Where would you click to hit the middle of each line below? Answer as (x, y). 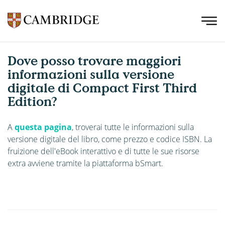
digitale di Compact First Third (102, 88)
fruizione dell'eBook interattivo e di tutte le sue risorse (103, 151)
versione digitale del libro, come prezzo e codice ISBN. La (110, 139)
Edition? (32, 101)
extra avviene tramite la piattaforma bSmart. (85, 163)
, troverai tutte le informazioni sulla (133, 127)
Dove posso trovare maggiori (94, 61)
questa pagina (43, 127)
